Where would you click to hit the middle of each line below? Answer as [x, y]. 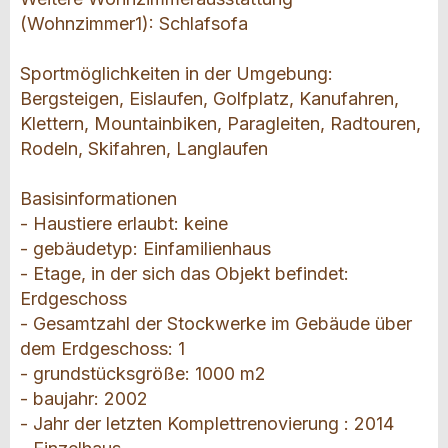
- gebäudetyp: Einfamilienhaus [145, 249]
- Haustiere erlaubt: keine [124, 224]
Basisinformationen [98, 199]
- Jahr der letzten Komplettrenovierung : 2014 [207, 424]
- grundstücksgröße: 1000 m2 [143, 374]
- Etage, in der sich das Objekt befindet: [184, 274]
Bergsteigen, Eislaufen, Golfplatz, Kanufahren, [209, 99]
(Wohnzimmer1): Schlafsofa [134, 24]
